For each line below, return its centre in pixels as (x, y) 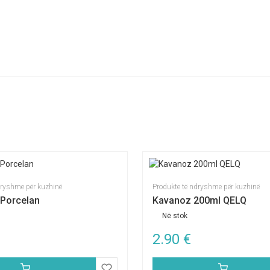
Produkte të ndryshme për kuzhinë (206, 187)
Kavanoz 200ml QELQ (199, 200)
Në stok (175, 216)
